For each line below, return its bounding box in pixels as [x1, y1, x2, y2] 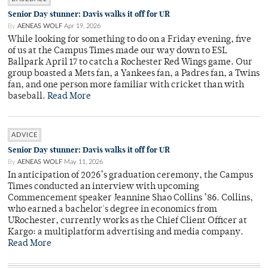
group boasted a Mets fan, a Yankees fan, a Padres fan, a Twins [8, 69, 260, 79]
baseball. [8, 92, 47, 102]
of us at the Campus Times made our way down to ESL [8, 47, 227, 56]
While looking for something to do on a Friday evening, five [8, 35, 251, 45]
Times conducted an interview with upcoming [8, 182, 199, 192]
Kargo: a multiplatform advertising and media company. [8, 228, 243, 237]
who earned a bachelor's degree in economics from [8, 205, 217, 215]
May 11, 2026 [64, 159, 103, 166]
